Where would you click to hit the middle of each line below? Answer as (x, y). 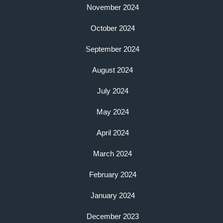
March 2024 (112, 153)
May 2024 (112, 111)
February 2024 (112, 174)
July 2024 (112, 91)
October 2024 (112, 28)
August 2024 (112, 70)
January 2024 (112, 195)
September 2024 (112, 49)
